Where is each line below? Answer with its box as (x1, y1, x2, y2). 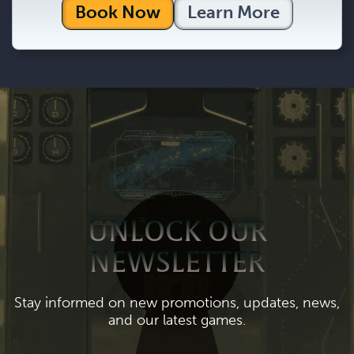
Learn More (186, 2, 280, 24)
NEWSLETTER (89, 243, 265, 281)
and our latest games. (108, 311, 246, 329)
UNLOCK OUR (87, 213, 267, 250)
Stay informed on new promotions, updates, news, (14, 293, 340, 311)
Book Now (74, 2, 160, 24)
